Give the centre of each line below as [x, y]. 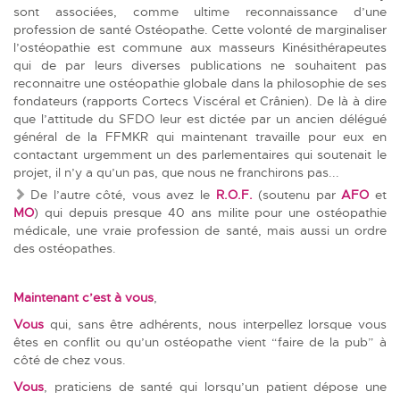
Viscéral [216, 100]
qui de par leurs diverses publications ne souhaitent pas [200, 65]
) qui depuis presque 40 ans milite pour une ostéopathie [210, 212]
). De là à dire [346, 100]
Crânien [283, 100]
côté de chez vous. [73, 359]
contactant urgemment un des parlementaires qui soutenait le [200, 154]
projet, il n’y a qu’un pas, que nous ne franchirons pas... [178, 172]
